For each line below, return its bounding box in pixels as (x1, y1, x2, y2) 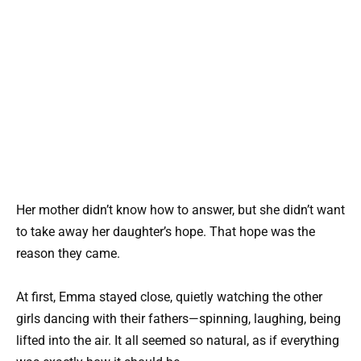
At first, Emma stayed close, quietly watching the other (16, 288, 322, 305)
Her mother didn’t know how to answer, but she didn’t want (16, 201, 345, 218)
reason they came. (16, 245, 120, 261)
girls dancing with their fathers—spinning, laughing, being (16, 310, 341, 326)
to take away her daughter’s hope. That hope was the (16, 223, 315, 239)
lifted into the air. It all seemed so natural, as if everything (16, 332, 339, 348)
